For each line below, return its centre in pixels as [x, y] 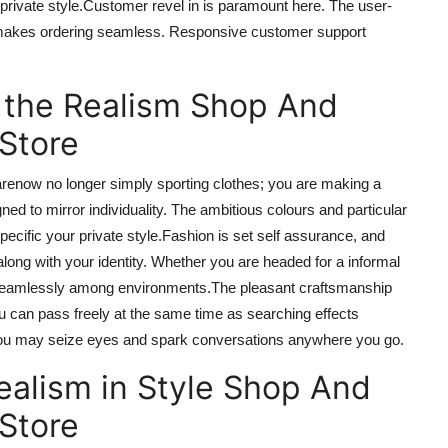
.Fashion [186, 235]
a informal [368, 261]
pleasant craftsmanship [314, 287]
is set [235, 235]
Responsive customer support [265, 31]
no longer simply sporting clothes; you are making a [211, 183]
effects [337, 313]
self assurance [305, 235]
